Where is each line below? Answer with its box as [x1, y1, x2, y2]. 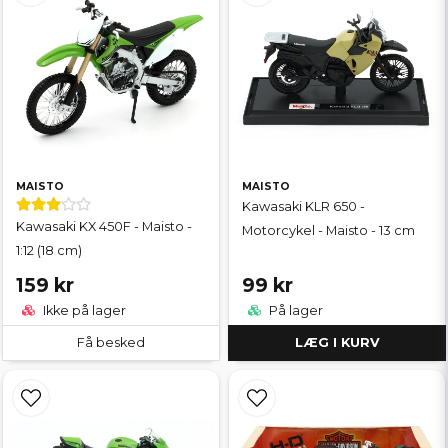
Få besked [77, 335, 145, 351]
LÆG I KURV [294, 335, 380, 351]
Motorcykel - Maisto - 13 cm [242, 222, 415, 238]
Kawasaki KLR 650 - [242, 198, 365, 214]
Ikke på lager [40, 303, 126, 319]
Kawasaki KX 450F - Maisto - [16, 218, 192, 234]
